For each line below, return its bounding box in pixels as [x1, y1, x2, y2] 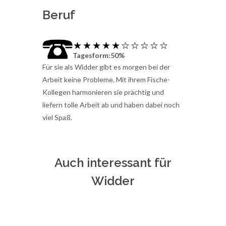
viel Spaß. [42, 113, 72, 122]
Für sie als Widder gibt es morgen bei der [42, 63, 170, 72]
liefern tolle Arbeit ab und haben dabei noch [42, 100, 180, 109]
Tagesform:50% [73, 51, 125, 60]
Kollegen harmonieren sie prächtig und [42, 88, 164, 97]
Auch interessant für [54, 155, 172, 171]
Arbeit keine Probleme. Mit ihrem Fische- [42, 75, 170, 84]
